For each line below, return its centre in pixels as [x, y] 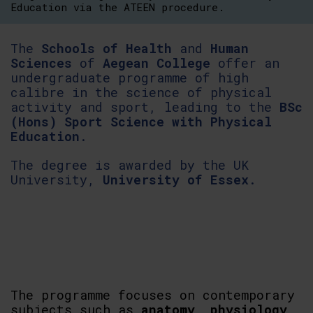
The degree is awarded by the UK [130, 165]
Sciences [41, 63]
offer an [245, 63]
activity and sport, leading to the [145, 107]
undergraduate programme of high [130, 78]
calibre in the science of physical [141, 92]
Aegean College [156, 63]
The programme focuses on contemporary [153, 295]
